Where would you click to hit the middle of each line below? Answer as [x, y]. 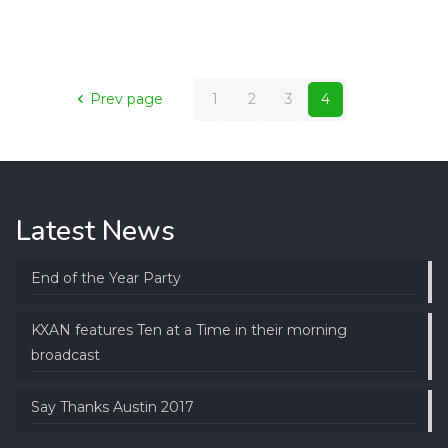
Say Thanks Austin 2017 [112, 407]
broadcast [65, 355]
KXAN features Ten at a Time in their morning [188, 330]
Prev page [127, 99]
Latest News [95, 231]
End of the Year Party [105, 278]
